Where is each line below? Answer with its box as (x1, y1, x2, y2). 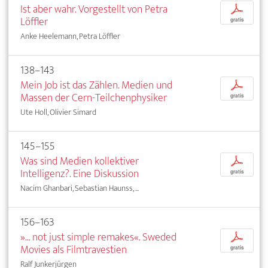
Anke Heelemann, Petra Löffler (20, 29, 120, 44)
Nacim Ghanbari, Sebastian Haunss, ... (20, 181, 139, 196)
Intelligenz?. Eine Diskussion (20, 165, 139, 184)
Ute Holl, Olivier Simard (20, 105, 96, 120)
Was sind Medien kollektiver (20, 152, 139, 171)
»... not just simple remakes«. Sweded (20, 228, 176, 247)
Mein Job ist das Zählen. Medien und (20, 76, 172, 95)
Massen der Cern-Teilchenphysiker (20, 89, 167, 108)
